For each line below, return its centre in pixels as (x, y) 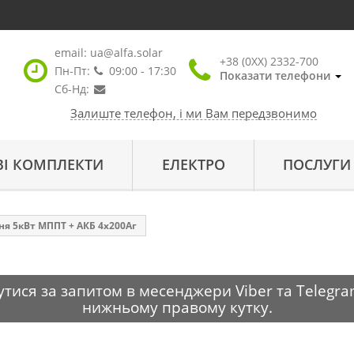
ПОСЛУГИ (317, 164)
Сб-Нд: (72, 89)
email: (72, 53)
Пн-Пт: (72, 71)
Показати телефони (275, 75)
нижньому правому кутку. (177, 307)
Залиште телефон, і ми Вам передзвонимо (193, 113)
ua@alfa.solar (126, 53)
